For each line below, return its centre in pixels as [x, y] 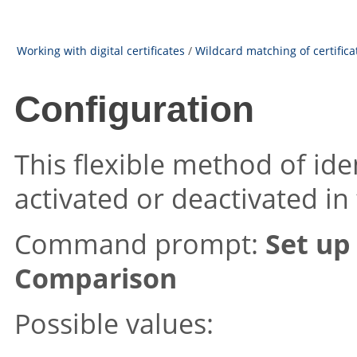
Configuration [134, 110]
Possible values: [114, 324]
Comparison [96, 278]
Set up [308, 244]
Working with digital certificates [101, 51]
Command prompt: [140, 244]
